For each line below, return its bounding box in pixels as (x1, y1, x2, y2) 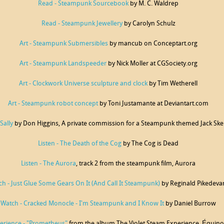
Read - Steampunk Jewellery (41, 20, 122, 27)
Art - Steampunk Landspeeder (19, 60, 106, 67)
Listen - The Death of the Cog (38, 140, 123, 147)
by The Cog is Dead (123, 140, 178, 147)
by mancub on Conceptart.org (107, 40, 197, 47)
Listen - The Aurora (21, 160, 76, 167)
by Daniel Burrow (164, 200, 216, 207)
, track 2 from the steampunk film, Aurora (76, 160, 195, 167)
